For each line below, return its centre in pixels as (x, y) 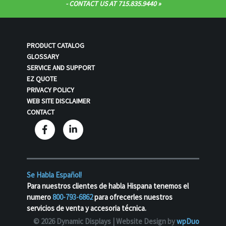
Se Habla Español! (54, 175)
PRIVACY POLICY (50, 90)
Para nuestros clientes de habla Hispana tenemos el (108, 186)
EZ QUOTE (42, 79)
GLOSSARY (43, 56)
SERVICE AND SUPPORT (61, 68)
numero (40, 197)
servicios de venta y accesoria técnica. (87, 208)
